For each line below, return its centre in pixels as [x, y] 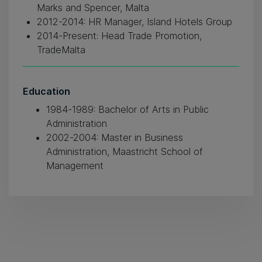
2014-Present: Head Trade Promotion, [119, 36]
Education [46, 92]
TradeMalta [61, 50]
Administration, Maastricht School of [125, 152]
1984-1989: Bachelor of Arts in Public [127, 110]
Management [75, 166]
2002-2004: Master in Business [115, 138]
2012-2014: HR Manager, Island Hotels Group [135, 22]
